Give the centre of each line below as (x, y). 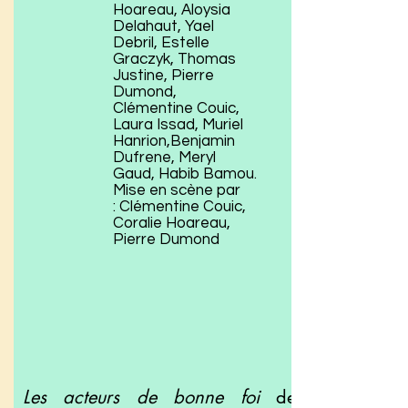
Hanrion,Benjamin (174, 141)
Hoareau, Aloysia (172, 10)
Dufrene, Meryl (164, 158)
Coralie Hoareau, (172, 223)
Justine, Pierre (163, 76)
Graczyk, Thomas (174, 59)
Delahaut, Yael (163, 26)
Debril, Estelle (161, 43)
